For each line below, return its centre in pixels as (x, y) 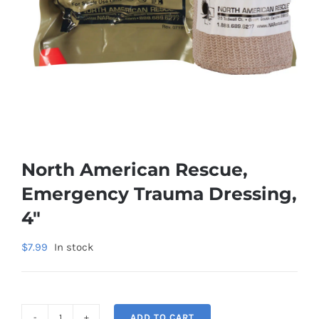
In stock (74, 247)
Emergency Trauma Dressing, (159, 193)
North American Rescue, (135, 169)
